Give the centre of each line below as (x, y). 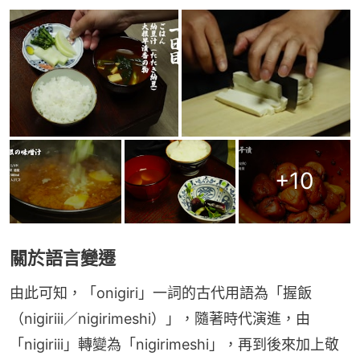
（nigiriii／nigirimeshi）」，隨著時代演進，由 (160, 318)
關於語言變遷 (63, 258)
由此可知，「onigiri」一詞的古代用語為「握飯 (161, 292)
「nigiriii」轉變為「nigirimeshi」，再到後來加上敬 (174, 344)
